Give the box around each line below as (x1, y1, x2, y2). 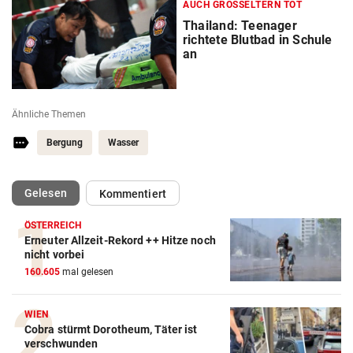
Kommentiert (98, 187, 166, 200)
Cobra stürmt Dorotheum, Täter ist (24, 322, 198, 336)
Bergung (46, 136, 83, 148)
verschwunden (24, 336, 98, 350)
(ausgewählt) (65, 185, 133, 199)
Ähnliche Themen (12, 108, 86, 120)
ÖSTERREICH (24, 219, 82, 231)
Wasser (108, 136, 139, 148)
